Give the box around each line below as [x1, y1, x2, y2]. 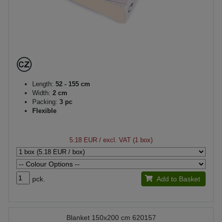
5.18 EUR [69, 136, 97, 144]
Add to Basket [156, 174, 200, 183]
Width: [32, 89, 51, 97]
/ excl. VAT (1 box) [97, 136, 153, 144]
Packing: [32, 98, 57, 106]
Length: [32, 80, 54, 88]
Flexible [32, 107, 56, 114]
